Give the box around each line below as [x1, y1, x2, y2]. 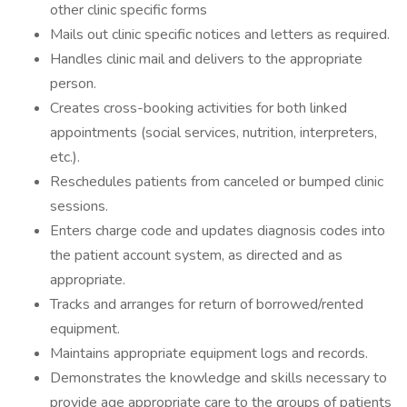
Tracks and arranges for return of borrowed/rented [50, 294, 363, 314]
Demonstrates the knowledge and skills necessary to [50, 368, 387, 388]
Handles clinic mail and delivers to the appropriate [50, 49, 362, 69]
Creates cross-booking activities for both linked [50, 98, 347, 118]
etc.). [50, 147, 80, 167]
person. [50, 74, 96, 94]
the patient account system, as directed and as [50, 245, 342, 265]
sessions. [50, 196, 108, 216]
